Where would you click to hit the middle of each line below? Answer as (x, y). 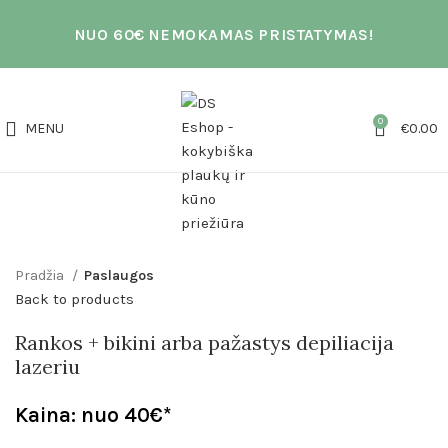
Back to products (74, 298)
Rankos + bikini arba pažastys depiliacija (204, 342)
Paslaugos (119, 275)
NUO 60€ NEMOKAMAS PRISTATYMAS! (224, 34)
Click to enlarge (71, 226)
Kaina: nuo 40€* (93, 414)
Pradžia (41, 275)
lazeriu (47, 366)
